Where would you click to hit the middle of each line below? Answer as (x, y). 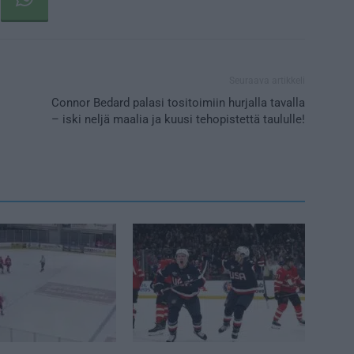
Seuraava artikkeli (267, 80)
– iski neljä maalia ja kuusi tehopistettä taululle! (178, 119)
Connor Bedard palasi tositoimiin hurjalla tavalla (178, 102)
